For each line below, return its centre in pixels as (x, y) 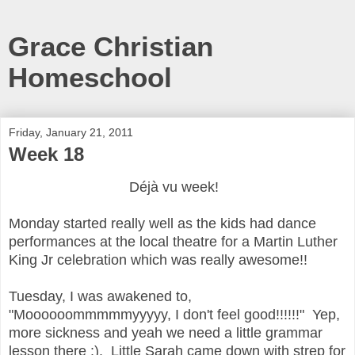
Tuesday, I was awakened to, (100, 296)
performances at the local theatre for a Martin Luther (173, 241)
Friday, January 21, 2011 (71, 132)
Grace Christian (111, 47)
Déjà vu (153, 187)
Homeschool (90, 78)
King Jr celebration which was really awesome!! (162, 260)
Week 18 (46, 154)
